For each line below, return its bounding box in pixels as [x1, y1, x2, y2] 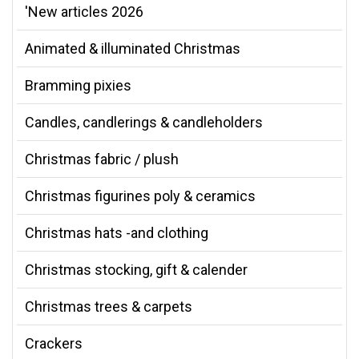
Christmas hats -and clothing [25, 224, 208, 241]
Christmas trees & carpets [25, 297, 192, 315]
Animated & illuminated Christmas [25, 39, 240, 57]
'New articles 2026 [25, 2, 143, 20]
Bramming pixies [25, 76, 131, 94]
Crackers [25, 334, 83, 352]
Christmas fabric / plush [25, 150, 179, 167]
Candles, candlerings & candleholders [25, 113, 263, 131]
